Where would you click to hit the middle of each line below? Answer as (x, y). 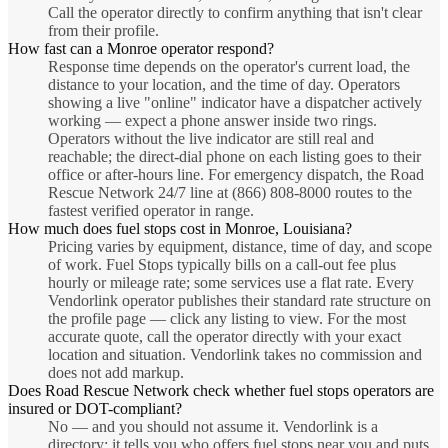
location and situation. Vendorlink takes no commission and (235, 355)
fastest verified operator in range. (151, 211)
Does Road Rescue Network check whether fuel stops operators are (221, 391)
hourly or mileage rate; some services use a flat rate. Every (231, 283)
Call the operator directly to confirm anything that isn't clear (235, 13)
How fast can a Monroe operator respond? (141, 49)
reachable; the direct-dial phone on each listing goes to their (234, 157)
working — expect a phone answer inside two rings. (212, 121)
